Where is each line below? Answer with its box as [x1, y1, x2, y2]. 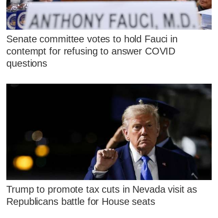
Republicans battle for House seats [6, 196, 155, 207]
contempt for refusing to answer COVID [6, 45, 176, 56]
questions [6, 57, 48, 69]
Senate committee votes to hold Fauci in [6, 33, 178, 44]
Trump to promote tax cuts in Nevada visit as [6, 184, 198, 195]
